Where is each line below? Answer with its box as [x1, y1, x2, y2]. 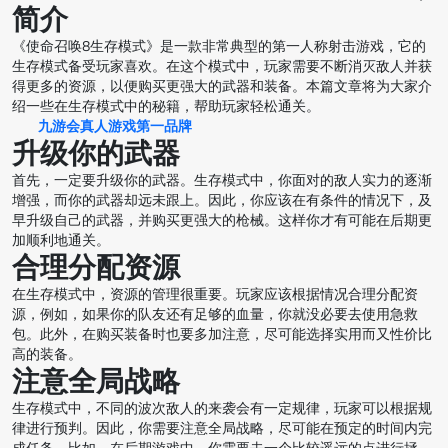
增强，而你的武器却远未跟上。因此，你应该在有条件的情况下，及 [12, 191, 432, 211]
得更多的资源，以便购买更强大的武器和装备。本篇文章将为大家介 [12, 77, 432, 97]
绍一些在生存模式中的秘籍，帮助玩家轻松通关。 [12, 97, 320, 117]
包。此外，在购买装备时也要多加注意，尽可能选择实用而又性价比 [12, 325, 432, 345]
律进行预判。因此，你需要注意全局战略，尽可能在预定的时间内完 [12, 419, 432, 439]
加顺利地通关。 [12, 231, 110, 251]
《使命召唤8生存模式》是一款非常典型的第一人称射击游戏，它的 [12, 37, 426, 57]
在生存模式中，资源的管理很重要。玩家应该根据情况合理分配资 [12, 285, 418, 305]
